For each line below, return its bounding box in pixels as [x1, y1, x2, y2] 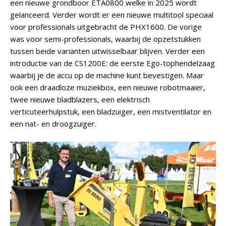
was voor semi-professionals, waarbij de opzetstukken [10, 34, 201, 44]
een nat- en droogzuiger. [10, 119, 96, 129]
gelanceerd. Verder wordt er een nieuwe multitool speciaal [10, 10, 213, 20]
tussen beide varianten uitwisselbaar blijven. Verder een [10, 46, 205, 56]
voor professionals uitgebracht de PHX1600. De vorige [10, 22, 202, 32]
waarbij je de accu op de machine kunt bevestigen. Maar [10, 70, 204, 80]
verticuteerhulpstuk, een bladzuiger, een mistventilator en [10, 106, 211, 117]
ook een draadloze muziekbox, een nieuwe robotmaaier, [10, 82, 205, 92]
